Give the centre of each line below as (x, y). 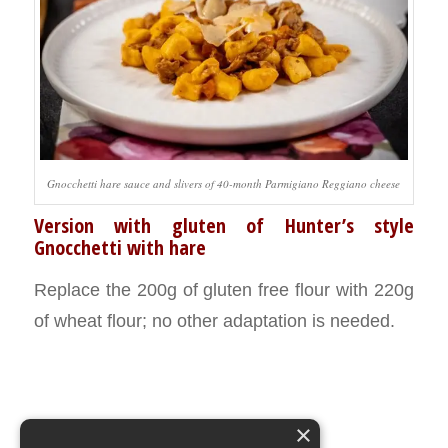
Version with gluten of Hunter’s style (224, 225)
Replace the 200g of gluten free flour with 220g (224, 290)
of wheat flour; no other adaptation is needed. (214, 321)
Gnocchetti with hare (119, 247)
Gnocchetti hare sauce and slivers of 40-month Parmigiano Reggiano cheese (224, 183)
